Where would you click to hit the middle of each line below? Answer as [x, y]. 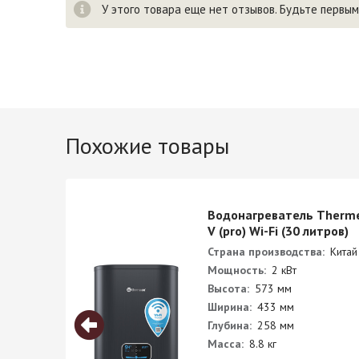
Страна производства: [266, 252]
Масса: [226, 344]
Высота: [228, 288]
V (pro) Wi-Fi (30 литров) [278, 231]
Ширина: [230, 307]
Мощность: [237, 270]
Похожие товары [147, 145]
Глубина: [230, 325]
